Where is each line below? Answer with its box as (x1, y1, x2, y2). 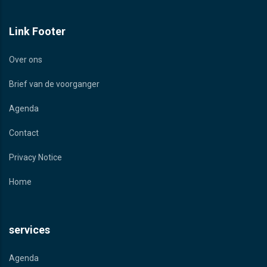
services (9, 223, 50, 237)
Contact (9, 128, 39, 138)
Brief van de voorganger (9, 79, 100, 89)
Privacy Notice (9, 153, 62, 163)
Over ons (9, 55, 42, 65)
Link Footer (9, 25, 66, 38)
